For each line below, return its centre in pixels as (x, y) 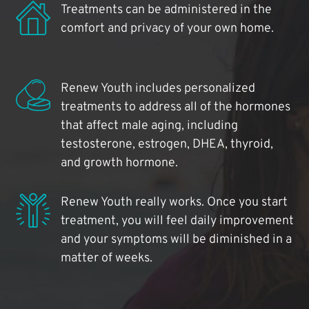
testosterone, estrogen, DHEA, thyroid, (167, 145)
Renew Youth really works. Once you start (174, 203)
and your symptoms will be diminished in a (176, 240)
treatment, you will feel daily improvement (177, 221)
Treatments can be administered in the (166, 10)
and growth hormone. (119, 163)
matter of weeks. (106, 259)
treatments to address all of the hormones (175, 108)
